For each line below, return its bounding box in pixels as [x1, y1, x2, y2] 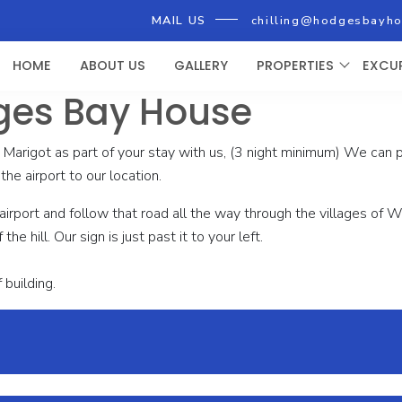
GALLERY [174, 57, 228, 75]
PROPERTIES [257, 57, 334, 75]
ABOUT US [80, 57, 145, 75]
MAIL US [151, 13, 206, 29]
